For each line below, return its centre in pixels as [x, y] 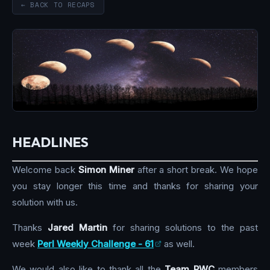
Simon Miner [106, 170]
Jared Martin [77, 228]
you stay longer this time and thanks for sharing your [135, 186]
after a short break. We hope [196, 170]
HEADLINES [50, 142]
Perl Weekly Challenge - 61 [96, 244]
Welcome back [45, 170]
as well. [178, 244]
